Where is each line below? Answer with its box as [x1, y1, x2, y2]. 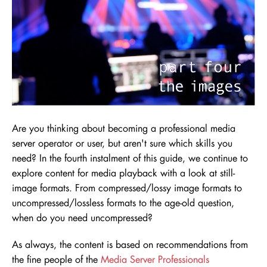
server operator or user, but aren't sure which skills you [12, 136, 232, 150]
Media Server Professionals [101, 253, 209, 266]
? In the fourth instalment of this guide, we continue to [32, 151, 248, 164]
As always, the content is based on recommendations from [12, 238, 248, 251]
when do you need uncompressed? [12, 211, 153, 224]
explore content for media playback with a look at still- [12, 166, 235, 179]
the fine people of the [12, 253, 101, 266]
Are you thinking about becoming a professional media [12, 122, 235, 135]
